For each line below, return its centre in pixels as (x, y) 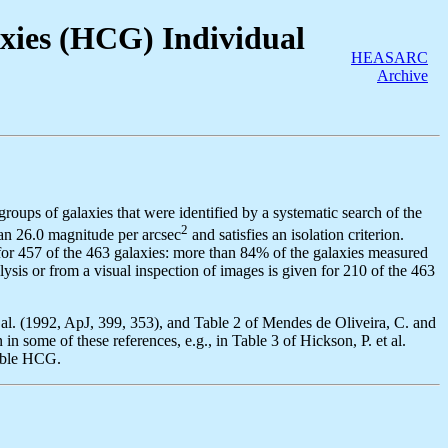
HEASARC (389, 57)
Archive (402, 75)
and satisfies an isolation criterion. (296, 235)
